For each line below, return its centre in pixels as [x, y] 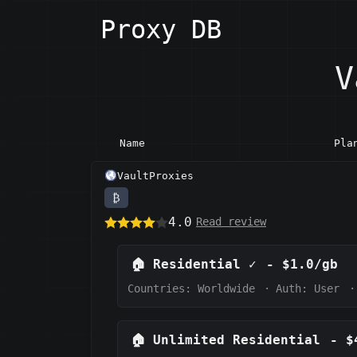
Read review [231, 222]
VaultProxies [155, 175]
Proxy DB [161, 29]
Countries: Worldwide [191, 288]
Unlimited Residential [237, 339]
